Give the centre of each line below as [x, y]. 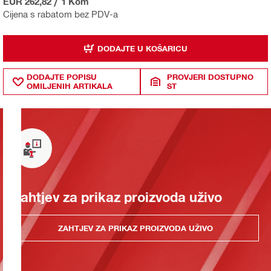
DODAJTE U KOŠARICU [142, 48]
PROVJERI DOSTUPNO [211, 77]
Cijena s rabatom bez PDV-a [60, 14]
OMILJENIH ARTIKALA [70, 86]
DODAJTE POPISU [62, 77]
